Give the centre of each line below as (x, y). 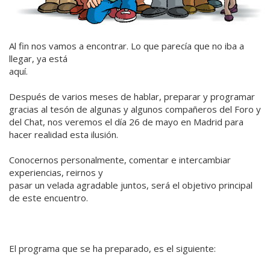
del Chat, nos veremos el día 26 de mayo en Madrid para (126, 122)
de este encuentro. (49, 198)
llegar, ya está (38, 59)
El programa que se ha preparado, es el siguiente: (112, 249)
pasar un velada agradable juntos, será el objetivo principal (131, 185)
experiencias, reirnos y (56, 173)
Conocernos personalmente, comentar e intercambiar (120, 160)
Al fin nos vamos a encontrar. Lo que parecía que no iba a (127, 46)
